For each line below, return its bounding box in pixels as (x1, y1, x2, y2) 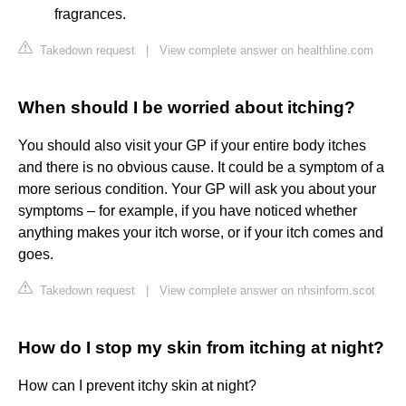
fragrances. (54, 6, 126, 23)
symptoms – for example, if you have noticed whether (18, 203, 357, 219)
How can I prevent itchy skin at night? (18, 378, 256, 394)
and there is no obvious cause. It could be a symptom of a (18, 159, 384, 176)
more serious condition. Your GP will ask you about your (18, 181, 376, 198)
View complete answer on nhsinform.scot (159, 284, 375, 298)
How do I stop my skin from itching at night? (18, 338, 384, 358)
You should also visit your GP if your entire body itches (18, 138, 366, 154)
